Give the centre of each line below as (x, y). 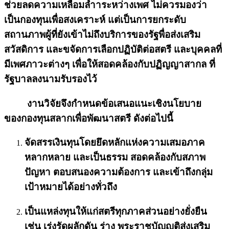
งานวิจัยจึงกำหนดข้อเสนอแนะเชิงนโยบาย (103, 103)
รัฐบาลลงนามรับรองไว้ (51, 79)
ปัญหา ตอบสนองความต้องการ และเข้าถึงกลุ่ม (119, 172)
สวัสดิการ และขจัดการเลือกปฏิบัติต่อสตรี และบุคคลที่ (113, 49)
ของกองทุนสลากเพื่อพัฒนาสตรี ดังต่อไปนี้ (89, 118)
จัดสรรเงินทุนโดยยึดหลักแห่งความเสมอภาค (115, 143)
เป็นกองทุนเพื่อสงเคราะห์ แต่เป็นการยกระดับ (95, 19)
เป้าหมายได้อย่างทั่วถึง (71, 187)
